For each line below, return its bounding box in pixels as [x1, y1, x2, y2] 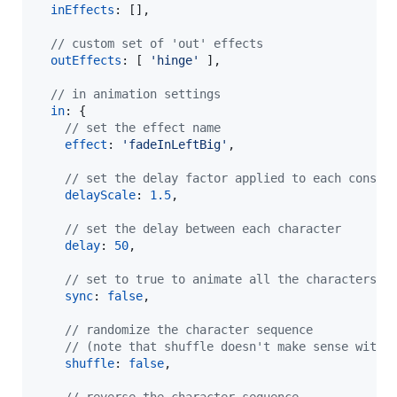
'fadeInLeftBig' [121, 137, 228, 152]
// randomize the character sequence [65, 323, 313, 338]
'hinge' [150, 53, 199, 68]
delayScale [65, 188, 136, 203]
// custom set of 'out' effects [51, 36, 263, 51]
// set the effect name [65, 121, 221, 136]
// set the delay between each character [65, 222, 341, 237]
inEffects [51, 3, 114, 18]
